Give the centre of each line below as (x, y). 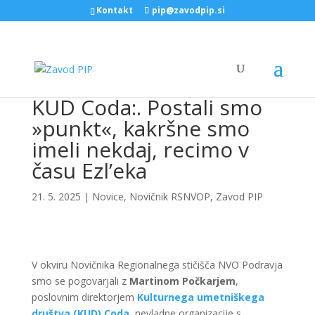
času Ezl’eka (89, 171)
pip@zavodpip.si (188, 10)
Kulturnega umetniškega (200, 297)
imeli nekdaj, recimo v (140, 149)
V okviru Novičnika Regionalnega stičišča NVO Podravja (157, 265)
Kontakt (114, 10)
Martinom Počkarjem (182, 281)
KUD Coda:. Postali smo (147, 107)
